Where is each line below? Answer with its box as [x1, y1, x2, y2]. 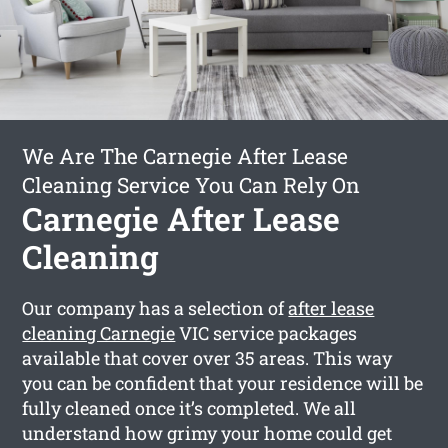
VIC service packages [175, 320, 358, 345]
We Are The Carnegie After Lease [22, 141, 349, 170]
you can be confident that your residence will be [22, 370, 424, 395]
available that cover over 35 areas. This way [22, 345, 393, 370]
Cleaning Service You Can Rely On [22, 170, 361, 199]
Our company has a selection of [22, 295, 289, 320]
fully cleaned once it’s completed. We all [22, 395, 357, 420]
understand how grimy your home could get [22, 420, 393, 445]
